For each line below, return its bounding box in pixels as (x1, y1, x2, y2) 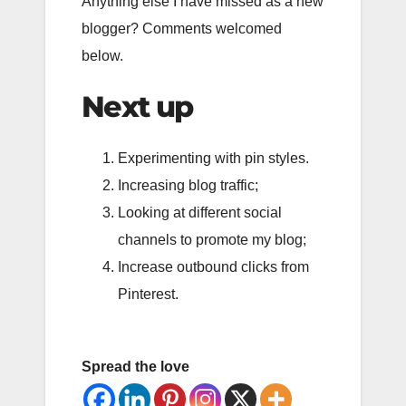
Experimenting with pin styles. (118, 150, 309, 166)
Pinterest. (118, 286, 179, 302)
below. (82, 47, 123, 63)
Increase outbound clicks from (118, 259, 309, 275)
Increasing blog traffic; (118, 178, 258, 193)
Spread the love (82, 359, 189, 374)
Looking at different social (118, 205, 282, 220)
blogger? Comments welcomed (82, 20, 282, 36)
